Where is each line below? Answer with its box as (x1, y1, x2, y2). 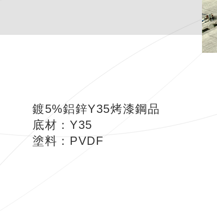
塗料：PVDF (32, 134, 104, 148)
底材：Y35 (32, 118, 93, 132)
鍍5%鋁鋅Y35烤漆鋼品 (32, 102, 160, 116)
